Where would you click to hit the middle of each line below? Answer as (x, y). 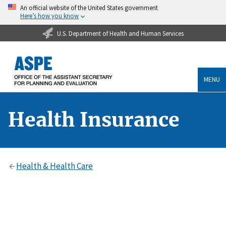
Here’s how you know (49, 16)
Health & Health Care (55, 166)
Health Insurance (94, 120)
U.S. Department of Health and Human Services (120, 33)
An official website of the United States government (89, 8)
